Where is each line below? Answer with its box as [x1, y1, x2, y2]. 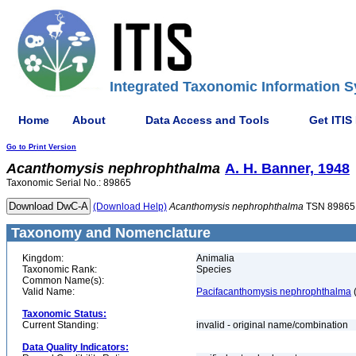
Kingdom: [22, 253, 64, 264]
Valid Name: [22, 286, 75, 297]
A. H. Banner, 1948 [225, 161, 350, 176]
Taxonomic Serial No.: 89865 [6, 177, 131, 188]
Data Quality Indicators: [22, 342, 129, 353]
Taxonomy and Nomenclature [7, 225, 211, 241]
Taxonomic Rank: [22, 264, 97, 275]
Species [196, 264, 231, 275]
